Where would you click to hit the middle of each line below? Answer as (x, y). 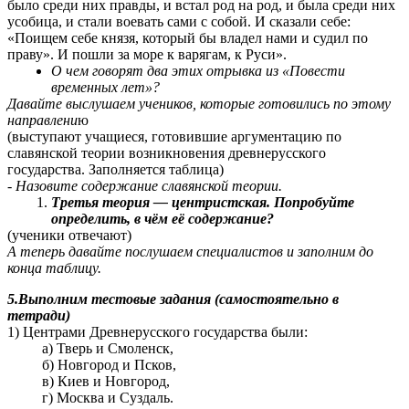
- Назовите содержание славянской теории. (145, 186)
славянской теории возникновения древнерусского (167, 153)
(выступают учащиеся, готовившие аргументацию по (174, 137)
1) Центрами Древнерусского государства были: (157, 332)
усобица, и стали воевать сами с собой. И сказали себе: (179, 22)
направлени (42, 121)
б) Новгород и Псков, (109, 365)
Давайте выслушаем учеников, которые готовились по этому (199, 104)
